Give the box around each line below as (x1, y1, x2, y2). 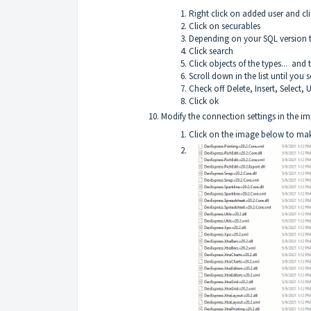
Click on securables (189, 20, 260, 33)
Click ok (189, 95, 219, 108)
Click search (189, 45, 233, 58)
